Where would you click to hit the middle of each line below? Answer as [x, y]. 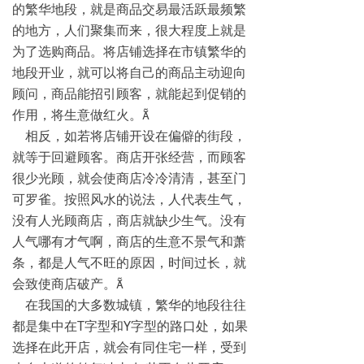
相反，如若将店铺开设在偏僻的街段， [129, 136]
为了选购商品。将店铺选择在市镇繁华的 [129, 52]
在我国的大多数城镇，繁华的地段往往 [129, 305]
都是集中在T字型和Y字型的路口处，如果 [130, 326]
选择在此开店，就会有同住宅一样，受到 [129, 347]
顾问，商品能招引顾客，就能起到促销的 [129, 94]
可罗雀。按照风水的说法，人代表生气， [129, 199]
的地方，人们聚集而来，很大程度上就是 [129, 30]
